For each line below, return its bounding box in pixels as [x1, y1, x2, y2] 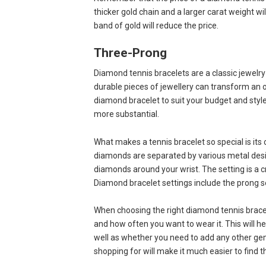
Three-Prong [93, 46, 167, 61]
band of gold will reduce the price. [93, 20, 218, 30]
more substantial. [93, 109, 159, 119]
